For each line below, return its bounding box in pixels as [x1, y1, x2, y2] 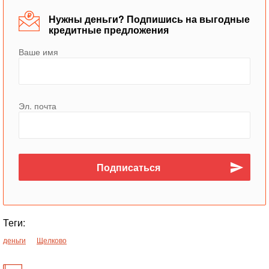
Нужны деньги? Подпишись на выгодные [49, 12, 250, 26]
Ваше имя [19, 46, 58, 58]
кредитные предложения [49, 23, 169, 37]
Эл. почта [19, 100, 56, 112]
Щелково [37, 235, 67, 245]
